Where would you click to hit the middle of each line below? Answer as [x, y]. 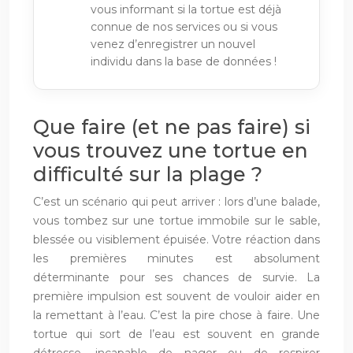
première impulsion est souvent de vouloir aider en [176, 296]
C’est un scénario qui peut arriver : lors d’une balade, [176, 201]
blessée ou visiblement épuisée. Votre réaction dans [176, 239]
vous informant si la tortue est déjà [186, 9]
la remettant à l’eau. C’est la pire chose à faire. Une [176, 315]
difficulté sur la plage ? [148, 174]
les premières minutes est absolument [176, 258]
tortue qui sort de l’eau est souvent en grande [176, 334]
